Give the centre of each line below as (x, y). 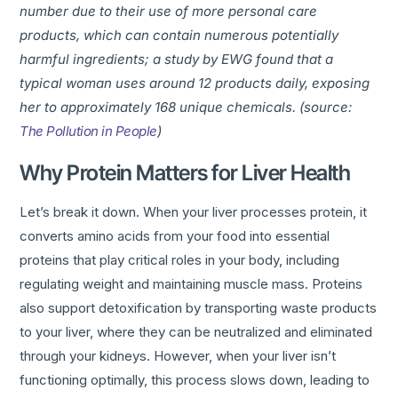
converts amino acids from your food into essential (175, 235)
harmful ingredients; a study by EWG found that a (177, 59)
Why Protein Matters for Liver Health (185, 172)
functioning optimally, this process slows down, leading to (195, 379)
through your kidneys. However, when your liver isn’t (178, 355)
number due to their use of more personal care (169, 11)
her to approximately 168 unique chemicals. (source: (186, 107)
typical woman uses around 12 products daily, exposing (195, 83)
